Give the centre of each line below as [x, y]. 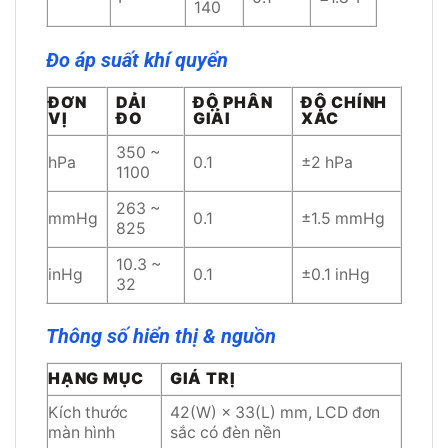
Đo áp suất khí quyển [137, 60]
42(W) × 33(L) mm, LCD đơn [274, 413]
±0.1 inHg [335, 274]
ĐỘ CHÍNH [344, 102]
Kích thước [88, 413]
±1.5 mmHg [342, 218]
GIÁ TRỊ [202, 379]
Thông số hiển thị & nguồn [161, 337]
